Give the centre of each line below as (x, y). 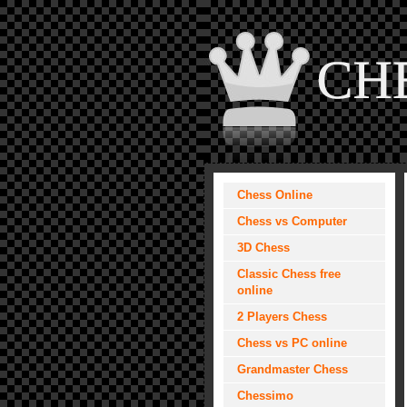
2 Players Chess (282, 317)
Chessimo (265, 396)
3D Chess (263, 248)
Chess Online (275, 195)
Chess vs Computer (292, 221)
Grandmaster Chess (293, 369)
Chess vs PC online (292, 343)
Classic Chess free (289, 274)
